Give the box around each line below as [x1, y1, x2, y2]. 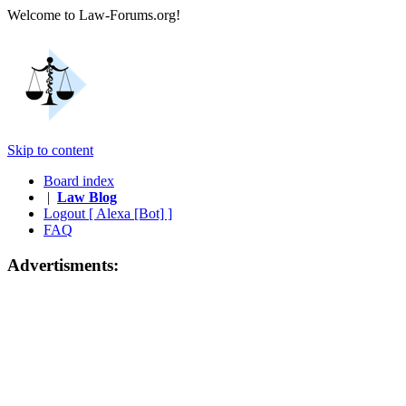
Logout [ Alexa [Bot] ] [43, 206, 172, 221]
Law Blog [57, 189, 117, 205]
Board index [43, 173, 114, 188]
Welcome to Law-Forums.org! [7, 7, 191, 23]
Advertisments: [7, 255, 119, 275]
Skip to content [7, 142, 93, 158]
